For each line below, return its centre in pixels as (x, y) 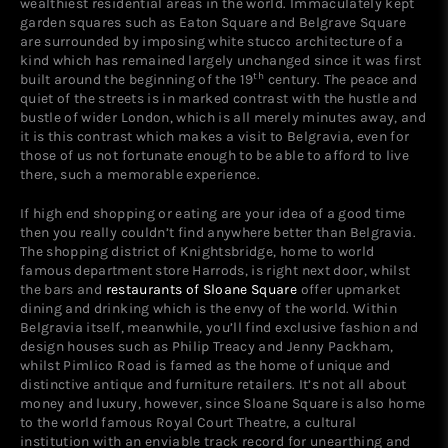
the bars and (63, 288)
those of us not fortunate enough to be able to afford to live (215, 154)
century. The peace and (341, 78)
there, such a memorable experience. (140, 173)
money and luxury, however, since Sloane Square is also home (223, 402)
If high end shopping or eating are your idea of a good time (213, 212)
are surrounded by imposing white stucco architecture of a (212, 40)
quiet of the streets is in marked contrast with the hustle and (219, 97)
